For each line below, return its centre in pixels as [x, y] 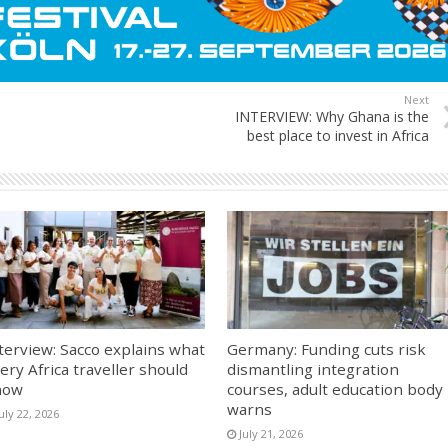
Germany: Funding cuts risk [326, 349]
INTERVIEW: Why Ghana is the [332, 116]
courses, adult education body [334, 389]
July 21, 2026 [270, 434]
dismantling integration [312, 369]
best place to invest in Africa [338, 135]
